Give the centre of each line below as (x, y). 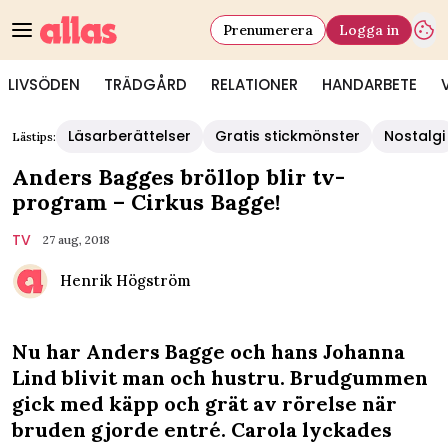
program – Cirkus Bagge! (146, 202)
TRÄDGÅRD (145, 84)
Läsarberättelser (129, 136)
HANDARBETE (369, 84)
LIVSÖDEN (44, 84)
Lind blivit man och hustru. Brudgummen (220, 377)
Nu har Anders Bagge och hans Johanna (208, 351)
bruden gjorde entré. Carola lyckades (202, 429)
